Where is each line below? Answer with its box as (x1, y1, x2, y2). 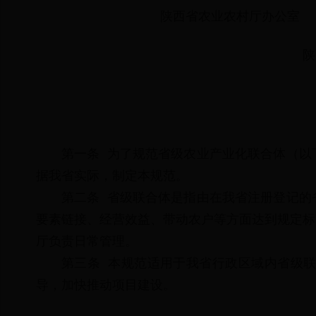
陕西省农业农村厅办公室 (61, 9, 300, 23)
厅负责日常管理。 (36, 234, 138, 248)
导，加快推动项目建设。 (36, 278, 176, 292)
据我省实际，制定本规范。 (36, 169, 188, 183)
